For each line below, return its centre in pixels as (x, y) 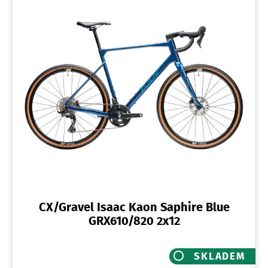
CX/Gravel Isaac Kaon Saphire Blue (134, 207)
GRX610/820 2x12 (134, 221)
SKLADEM (220, 256)
